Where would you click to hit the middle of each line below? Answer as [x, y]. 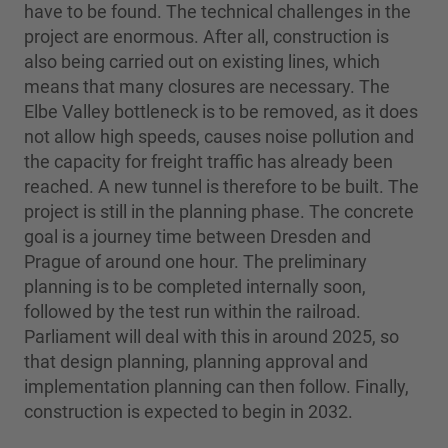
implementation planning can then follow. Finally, [216, 386]
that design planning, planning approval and [196, 361]
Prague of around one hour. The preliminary [195, 261]
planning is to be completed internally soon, [195, 286]
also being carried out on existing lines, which [202, 61]
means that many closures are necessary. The [207, 86]
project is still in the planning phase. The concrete [219, 211]
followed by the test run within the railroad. [192, 311]
